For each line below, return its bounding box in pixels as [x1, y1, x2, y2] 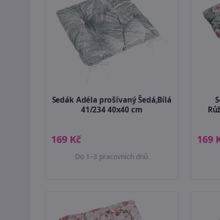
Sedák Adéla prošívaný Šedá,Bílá [52, 94, 171, 105]
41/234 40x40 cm [81, 104, 142, 115]
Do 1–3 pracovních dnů [75, 151, 148, 161]
